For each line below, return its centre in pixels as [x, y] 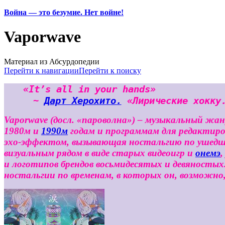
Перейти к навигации [41, 70]
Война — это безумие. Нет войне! [64, 12]
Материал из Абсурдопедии [52, 61]
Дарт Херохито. [83, 100]
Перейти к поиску [110, 70]
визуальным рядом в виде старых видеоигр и [100, 153]
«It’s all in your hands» [90, 89]
